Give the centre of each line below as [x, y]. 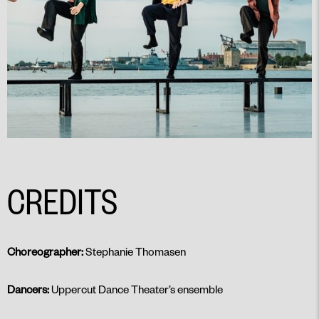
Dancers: [29, 289]
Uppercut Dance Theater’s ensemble [137, 289]
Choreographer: [46, 252]
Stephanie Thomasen [136, 252]
